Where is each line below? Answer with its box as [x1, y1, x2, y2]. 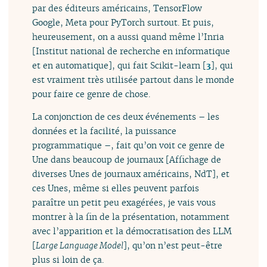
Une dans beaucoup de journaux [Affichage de [32, 153, 222, 165]
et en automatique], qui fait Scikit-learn [32, 59, 201, 71]
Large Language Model [36, 239, 124, 251]
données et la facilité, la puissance [32, 125, 177, 136]
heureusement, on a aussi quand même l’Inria [32, 30, 225, 42]
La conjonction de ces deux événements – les [32, 110, 220, 122]
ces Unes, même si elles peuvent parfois [32, 182, 200, 194]
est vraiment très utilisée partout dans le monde [32, 73, 235, 85]
